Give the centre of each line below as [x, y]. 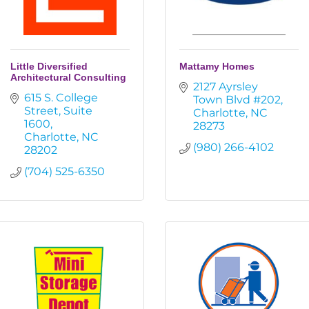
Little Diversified [49, 66]
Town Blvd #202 [237, 100]
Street [41, 111]
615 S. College [61, 98]
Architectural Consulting [68, 77]
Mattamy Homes [217, 66]
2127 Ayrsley [226, 87]
